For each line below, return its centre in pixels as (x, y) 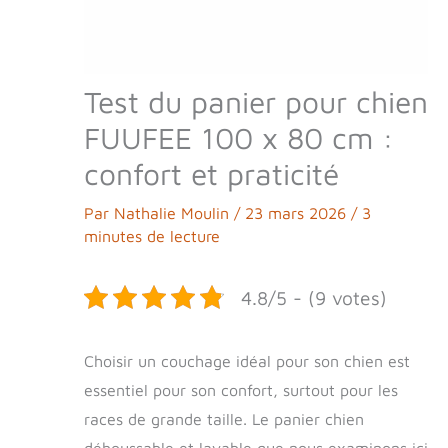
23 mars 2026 (298, 212)
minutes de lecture (152, 235)
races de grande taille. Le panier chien (224, 418)
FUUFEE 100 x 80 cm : (239, 137)
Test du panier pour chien (256, 101)
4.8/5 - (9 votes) (314, 297)
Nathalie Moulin (174, 212)
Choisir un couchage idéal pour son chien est (247, 360)
